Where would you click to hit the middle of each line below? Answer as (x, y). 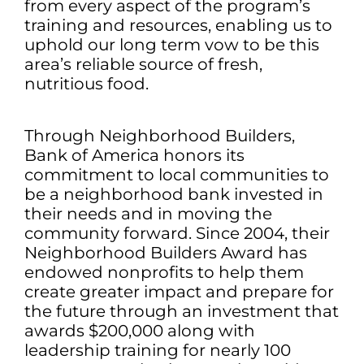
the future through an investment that (182, 311)
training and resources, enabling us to (178, 25)
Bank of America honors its (134, 155)
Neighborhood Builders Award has (166, 253)
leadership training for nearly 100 (158, 350)
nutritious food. (87, 84)
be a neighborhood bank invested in (174, 194)
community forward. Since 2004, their (177, 233)
